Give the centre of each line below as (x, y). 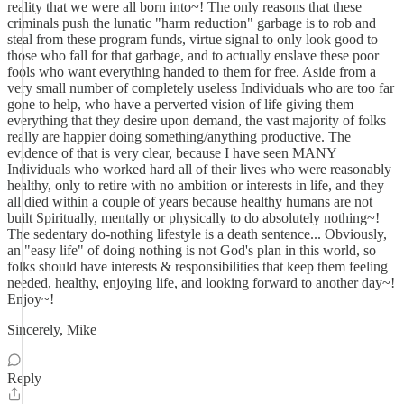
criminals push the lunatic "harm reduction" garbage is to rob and (192, 23)
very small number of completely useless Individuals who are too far (201, 88)
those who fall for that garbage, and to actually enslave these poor (193, 55)
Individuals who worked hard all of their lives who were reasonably (199, 169)
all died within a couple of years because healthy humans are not (190, 202)
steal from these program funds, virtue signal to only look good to (193, 39)
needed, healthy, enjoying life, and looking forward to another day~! (201, 283)
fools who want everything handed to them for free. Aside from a (192, 72)
